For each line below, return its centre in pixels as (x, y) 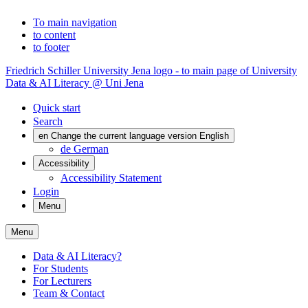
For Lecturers (62, 281)
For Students (60, 268)
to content (54, 35)
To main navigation (75, 22)
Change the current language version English (140, 136)
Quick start (57, 108)
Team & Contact (69, 293)
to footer (51, 47)
